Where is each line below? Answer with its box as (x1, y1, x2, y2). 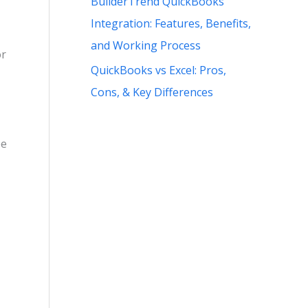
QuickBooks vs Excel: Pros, (91, 62, 226, 78)
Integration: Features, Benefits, (91, 15, 251, 31)
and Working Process (91, 37, 201, 53)
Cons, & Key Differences (91, 84, 213, 100)
